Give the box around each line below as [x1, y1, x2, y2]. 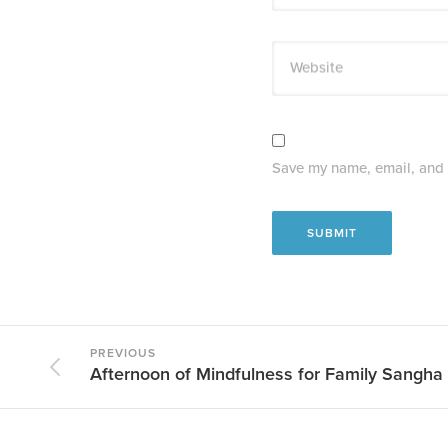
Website [290, 58, 343, 77]
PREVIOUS [90, 345, 156, 360]
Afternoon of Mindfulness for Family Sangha [90, 362, 443, 385]
